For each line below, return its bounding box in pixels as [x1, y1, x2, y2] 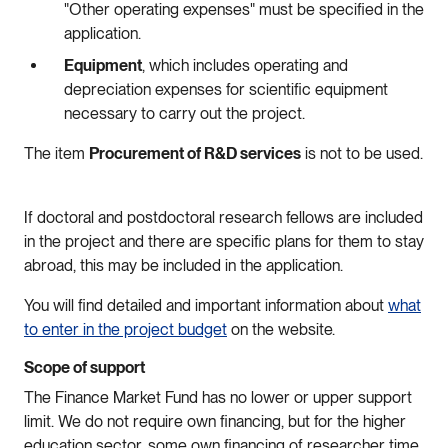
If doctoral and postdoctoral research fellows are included [24, 207, 423, 227]
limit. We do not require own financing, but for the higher [24, 411, 406, 431]
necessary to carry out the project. [64, 103, 313, 123]
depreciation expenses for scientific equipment [64, 79, 388, 99]
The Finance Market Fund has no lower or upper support [24, 387, 412, 407]
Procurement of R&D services [89, 143, 301, 163]
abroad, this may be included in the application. [24, 255, 347, 275]
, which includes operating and [142, 55, 348, 75]
